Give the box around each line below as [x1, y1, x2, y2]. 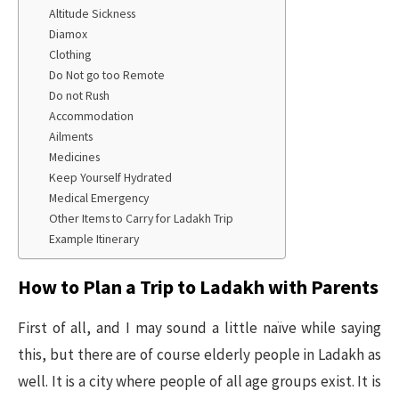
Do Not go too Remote [49, 67, 166, 84]
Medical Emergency [49, 190, 150, 207]
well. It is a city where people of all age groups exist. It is [18, 371, 381, 391]
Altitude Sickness [49, 5, 136, 22]
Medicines [49, 149, 101, 166]
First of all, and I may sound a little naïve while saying [18, 318, 381, 338]
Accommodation [49, 108, 134, 125]
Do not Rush [49, 87, 110, 104]
